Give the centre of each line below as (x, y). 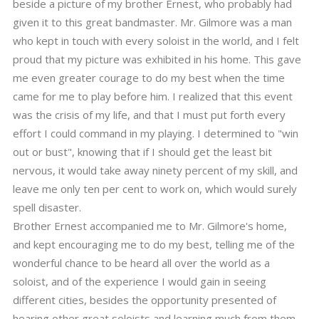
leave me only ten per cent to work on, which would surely (155, 189)
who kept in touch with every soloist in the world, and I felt (156, 41)
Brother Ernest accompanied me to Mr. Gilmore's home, (150, 226)
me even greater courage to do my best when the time (149, 78)
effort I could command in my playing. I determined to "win (156, 133)
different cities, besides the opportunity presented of (145, 300)
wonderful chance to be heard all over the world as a (141, 263)
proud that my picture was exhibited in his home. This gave (157, 59)
